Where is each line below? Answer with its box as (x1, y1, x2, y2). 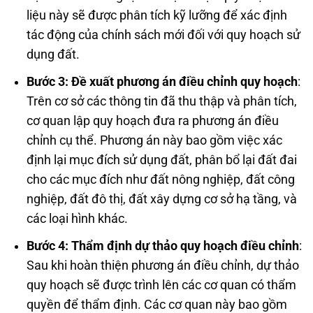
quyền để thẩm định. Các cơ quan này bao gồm (26, 297, 287, 312)
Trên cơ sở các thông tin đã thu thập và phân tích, (26, 94, 297, 108)
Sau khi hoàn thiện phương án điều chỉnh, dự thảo (26, 258, 299, 272)
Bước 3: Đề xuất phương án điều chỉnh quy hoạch (26, 74, 298, 89)
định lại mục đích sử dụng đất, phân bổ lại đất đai (26, 152, 297, 167)
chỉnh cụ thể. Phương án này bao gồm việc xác (26, 133, 282, 147)
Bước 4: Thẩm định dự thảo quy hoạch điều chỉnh (26, 238, 299, 253)
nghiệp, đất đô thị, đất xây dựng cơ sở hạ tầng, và (26, 191, 297, 206)
